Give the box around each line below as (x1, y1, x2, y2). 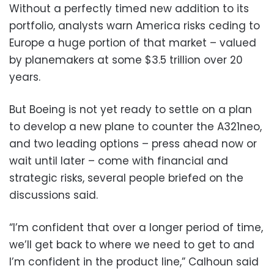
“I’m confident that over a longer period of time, (9, 220, 263, 235)
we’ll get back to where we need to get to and (9, 237, 254, 252)
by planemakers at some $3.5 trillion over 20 (9, 52, 243, 67)
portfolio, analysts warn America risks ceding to (9, 18, 260, 33)
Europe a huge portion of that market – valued (9, 35, 256, 50)
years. (9, 69, 40, 84)
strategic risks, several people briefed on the (9, 170, 243, 185)
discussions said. (9, 187, 98, 202)
